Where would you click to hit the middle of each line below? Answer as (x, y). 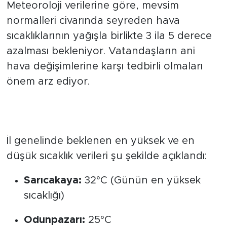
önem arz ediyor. (48, 81)
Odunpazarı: (54, 220)
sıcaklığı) (44, 196)
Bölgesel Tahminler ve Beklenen (109, 105)
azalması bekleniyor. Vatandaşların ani (101, 51)
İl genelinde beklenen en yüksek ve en (100, 141)
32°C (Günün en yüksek (141, 181)
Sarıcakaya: (52, 181)
